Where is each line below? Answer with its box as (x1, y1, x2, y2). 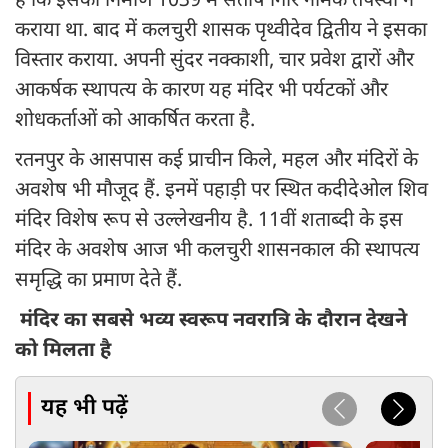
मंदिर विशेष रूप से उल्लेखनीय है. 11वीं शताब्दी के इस (15, 208, 403, 235)
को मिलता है (15, 338, 111, 365)
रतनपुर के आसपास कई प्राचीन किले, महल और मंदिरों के (15, 148, 418, 175)
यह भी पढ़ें (41, 393, 128, 423)
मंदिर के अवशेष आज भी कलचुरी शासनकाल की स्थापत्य (15, 238, 420, 265)
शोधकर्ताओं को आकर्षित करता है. (15, 108, 255, 135)
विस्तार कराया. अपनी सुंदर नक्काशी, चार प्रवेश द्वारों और (15, 48, 414, 75)
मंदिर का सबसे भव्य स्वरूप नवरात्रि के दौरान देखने (15, 308, 407, 335)
